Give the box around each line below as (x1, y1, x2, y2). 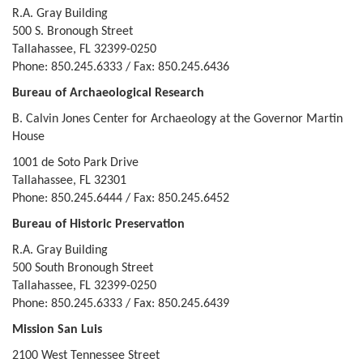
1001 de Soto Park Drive (12, 156, 139, 169)
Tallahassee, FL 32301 (12, 174, 126, 187)
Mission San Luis (12, 323, 105, 336)
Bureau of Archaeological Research (12, 87, 204, 100)
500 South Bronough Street (12, 262, 153, 275)
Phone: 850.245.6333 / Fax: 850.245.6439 (12, 297, 229, 310)
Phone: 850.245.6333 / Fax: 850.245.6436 (12, 61, 229, 74)
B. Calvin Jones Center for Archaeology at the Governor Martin (12, 113, 343, 126)
